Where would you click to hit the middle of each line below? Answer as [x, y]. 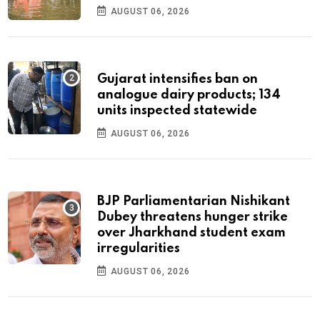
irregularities [139, 248]
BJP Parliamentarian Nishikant [194, 201]
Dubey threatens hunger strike [192, 217]
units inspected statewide [177, 110]
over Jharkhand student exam [191, 232]
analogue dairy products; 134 [189, 95]
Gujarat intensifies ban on [177, 79]
